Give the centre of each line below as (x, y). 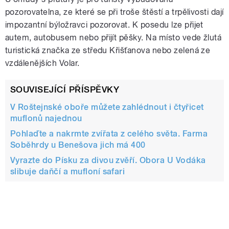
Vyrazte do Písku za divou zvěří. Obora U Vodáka (108, 160)
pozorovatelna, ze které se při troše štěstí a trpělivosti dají (114, 12)
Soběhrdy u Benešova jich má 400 (78, 145)
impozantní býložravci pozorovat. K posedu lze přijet (104, 25)
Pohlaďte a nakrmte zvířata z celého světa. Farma (109, 133)
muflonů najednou (46, 118)
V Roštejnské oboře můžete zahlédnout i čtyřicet (107, 107)
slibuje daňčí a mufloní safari (68, 171)
